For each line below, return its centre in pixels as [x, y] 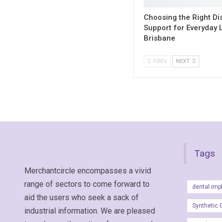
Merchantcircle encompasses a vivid [87, 170]
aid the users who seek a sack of [81, 197]
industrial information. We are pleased [89, 211]
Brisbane [159, 38]
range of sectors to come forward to [87, 184]
